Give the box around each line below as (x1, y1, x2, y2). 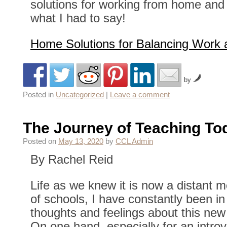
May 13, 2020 (58, 137, 103, 145)
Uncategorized (56, 90, 104, 99)
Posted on (23, 137, 56, 145)
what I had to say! (30, 11, 126, 25)
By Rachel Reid (30, 152, 113, 166)
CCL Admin (116, 137, 153, 145)
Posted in (23, 90, 54, 99)
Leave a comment (110, 90, 170, 99)
